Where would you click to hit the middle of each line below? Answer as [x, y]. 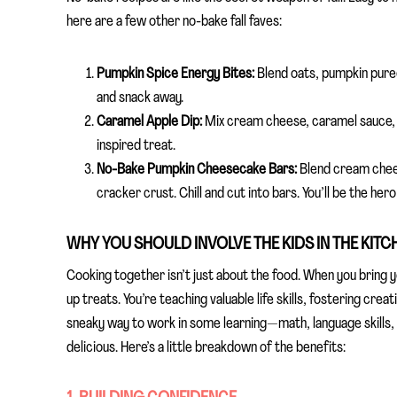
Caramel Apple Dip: [149, 121]
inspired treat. [136, 145]
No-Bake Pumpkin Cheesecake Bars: [197, 169]
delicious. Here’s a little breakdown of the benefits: [206, 347]
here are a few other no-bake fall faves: [174, 21]
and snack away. [140, 97]
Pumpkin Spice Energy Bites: [175, 74]
